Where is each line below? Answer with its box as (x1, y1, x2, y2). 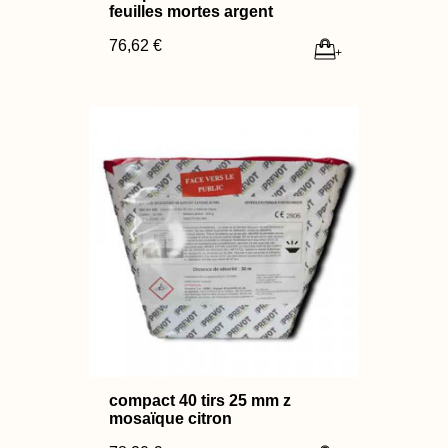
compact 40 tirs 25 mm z (109, 391, 291, 409)
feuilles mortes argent (109, 2, 273, 20)
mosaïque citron (109, 409, 232, 427)
